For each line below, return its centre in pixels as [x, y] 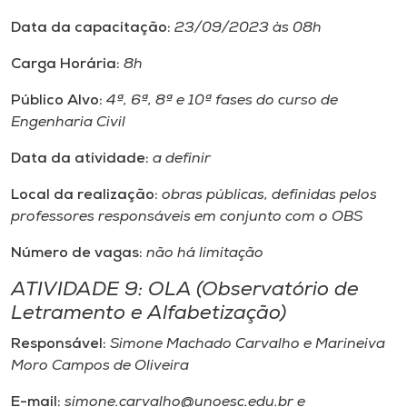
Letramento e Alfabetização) [149, 314]
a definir [180, 159]
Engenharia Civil [68, 123]
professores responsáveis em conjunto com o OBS [187, 217]
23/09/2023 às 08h [248, 28]
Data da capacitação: [93, 28]
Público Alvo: [59, 101]
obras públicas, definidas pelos [268, 195]
